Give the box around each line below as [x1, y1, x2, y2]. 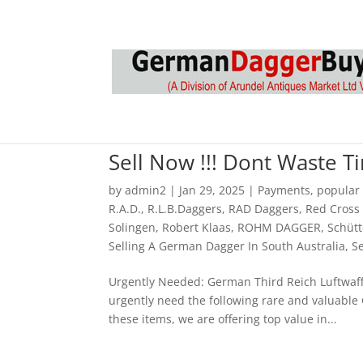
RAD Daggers [228, 201, 300, 216]
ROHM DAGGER [237, 220, 322, 235]
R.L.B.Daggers [147, 201, 223, 216]
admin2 [125, 182, 167, 198]
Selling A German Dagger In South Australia [109, 238, 346, 254]
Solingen [109, 220, 156, 235]
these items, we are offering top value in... [109, 311, 338, 327]
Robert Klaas [162, 220, 232, 235]
